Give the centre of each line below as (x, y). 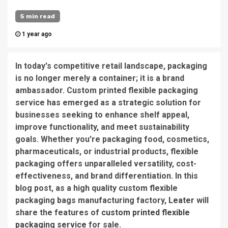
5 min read (38, 16)
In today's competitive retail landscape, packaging (111, 66)
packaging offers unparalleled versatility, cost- (106, 164)
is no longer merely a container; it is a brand (100, 78)
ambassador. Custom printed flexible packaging (107, 90)
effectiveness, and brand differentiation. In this (107, 176)
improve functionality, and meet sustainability (102, 127)
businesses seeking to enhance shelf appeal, (102, 115)
